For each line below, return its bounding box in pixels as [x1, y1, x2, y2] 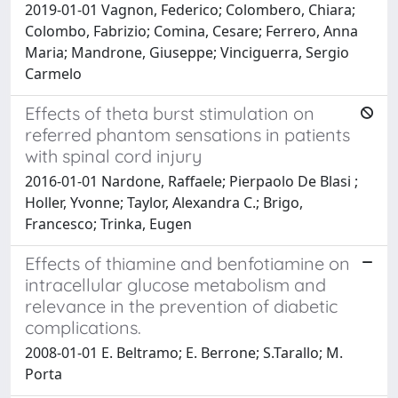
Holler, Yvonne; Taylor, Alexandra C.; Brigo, [25, 192, 303, 212]
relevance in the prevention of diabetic [25, 294, 338, 317]
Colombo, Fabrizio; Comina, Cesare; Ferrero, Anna [25, 20, 358, 41]
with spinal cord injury [25, 144, 202, 167]
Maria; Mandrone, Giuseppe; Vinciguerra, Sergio [25, 42, 349, 62]
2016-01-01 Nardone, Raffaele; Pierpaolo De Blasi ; [25, 171, 358, 191]
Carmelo [25, 63, 82, 84]
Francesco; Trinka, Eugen [25, 213, 192, 234]
